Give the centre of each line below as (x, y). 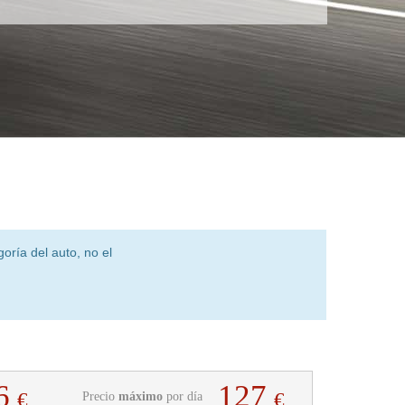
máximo (140, 396)
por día (182, 396)
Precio (100, 396)
